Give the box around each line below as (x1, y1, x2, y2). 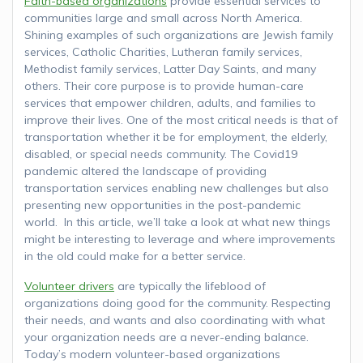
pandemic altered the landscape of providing (24, 163, 267, 178)
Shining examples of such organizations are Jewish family (24, 27, 333, 42)
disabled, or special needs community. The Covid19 (24, 146, 297, 161)
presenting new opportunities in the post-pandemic (24, 197, 301, 212)
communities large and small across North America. (24, 10, 305, 25)
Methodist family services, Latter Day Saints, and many (24, 61, 316, 76)
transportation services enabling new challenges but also (24, 180, 329, 195)
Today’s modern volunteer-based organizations (24, 346, 280, 361)
